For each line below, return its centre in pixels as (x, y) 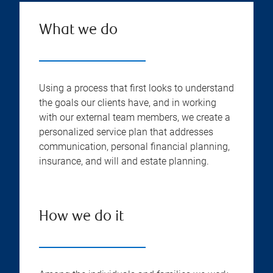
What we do (78, 31)
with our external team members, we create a (135, 117)
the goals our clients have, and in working (128, 103)
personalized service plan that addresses (126, 132)
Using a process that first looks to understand (136, 88)
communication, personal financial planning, (134, 147)
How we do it (81, 217)
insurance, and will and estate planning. (124, 161)
